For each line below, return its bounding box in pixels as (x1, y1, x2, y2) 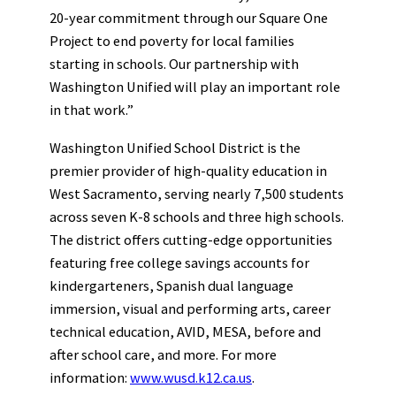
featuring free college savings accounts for (49, 253, 309, 271)
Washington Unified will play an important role (49, 78, 340, 96)
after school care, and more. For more (49, 345, 277, 363)
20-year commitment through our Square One (49, 9, 328, 27)
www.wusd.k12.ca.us (130, 368, 252, 386)
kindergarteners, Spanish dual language (49, 276, 293, 294)
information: (49, 368, 130, 386)
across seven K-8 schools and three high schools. (49, 207, 344, 225)
